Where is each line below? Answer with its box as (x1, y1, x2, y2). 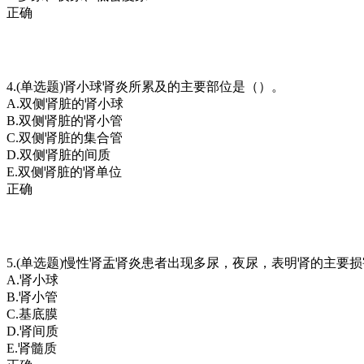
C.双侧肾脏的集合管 (6, 130, 123, 145)
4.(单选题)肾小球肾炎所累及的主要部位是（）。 (6, 79, 284, 93)
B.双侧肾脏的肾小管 (6, 113, 123, 128)
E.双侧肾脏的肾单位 (6, 164, 122, 179)
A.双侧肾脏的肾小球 (6, 96, 123, 110)
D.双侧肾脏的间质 (6, 147, 110, 162)
